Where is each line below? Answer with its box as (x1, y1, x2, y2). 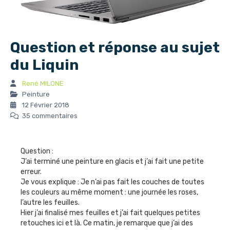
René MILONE (22, 80, 64, 87)
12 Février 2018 (21, 101, 69, 109)
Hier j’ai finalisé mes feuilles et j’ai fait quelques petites (21, 208, 200, 217)
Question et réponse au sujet (10, 39, 220, 56)
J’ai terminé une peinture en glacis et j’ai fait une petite (21, 157, 204, 166)
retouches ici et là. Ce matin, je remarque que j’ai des (21, 219, 193, 227)
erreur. (21, 167, 42, 176)
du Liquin (10, 56, 79, 73)
